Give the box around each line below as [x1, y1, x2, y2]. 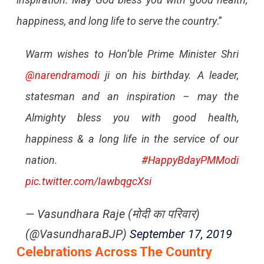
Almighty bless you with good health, [25, 111, 239, 124]
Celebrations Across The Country [16, 244, 212, 259]
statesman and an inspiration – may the [25, 90, 239, 103]
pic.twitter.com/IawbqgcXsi [25, 174, 151, 187]
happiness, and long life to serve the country [16, 14, 217, 27]
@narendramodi [25, 68, 100, 81]
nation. [25, 153, 142, 166]
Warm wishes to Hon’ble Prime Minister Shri [25, 47, 239, 60]
